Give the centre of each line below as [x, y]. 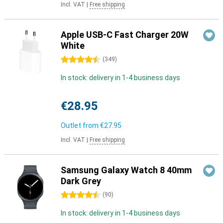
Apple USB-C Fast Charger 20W [125, 35]
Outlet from [80, 125]
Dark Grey [81, 181]
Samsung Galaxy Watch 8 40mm [126, 170]
